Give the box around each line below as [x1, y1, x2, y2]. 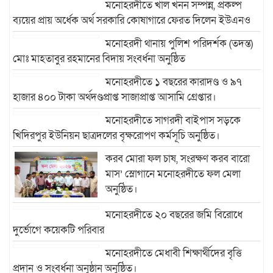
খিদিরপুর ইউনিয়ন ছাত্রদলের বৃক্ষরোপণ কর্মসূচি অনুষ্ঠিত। [13, 128, 220, 143]
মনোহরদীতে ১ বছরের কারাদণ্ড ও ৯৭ [105, 74, 243, 89]
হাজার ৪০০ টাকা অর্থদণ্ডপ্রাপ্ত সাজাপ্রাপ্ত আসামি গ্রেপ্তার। [13, 90, 216, 104]
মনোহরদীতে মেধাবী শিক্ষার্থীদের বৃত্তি [105, 246, 243, 261]
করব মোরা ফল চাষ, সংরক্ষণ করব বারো [105, 151, 250, 166]
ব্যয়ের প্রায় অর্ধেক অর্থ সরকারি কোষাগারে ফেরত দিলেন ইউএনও [13, 13, 250, 27]
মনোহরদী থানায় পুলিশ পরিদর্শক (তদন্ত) [105, 36, 253, 51]
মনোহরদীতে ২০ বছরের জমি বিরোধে [105, 208, 243, 222]
